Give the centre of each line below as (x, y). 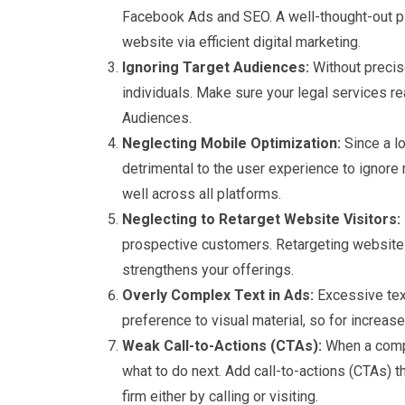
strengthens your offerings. (208, 270)
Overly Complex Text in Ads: (218, 295)
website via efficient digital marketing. (241, 42)
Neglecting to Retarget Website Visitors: (261, 219)
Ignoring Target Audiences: (216, 67)
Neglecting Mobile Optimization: (231, 143)
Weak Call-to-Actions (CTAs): (222, 346)
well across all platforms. (202, 194)
